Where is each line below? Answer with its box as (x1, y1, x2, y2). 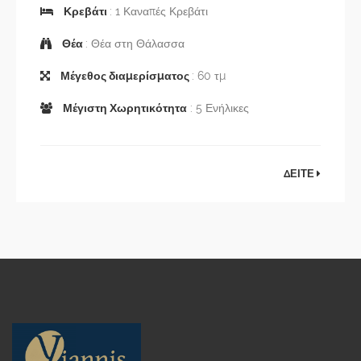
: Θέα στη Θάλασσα (85, 36, 185, 50)
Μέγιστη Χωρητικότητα (60, 101, 187, 114)
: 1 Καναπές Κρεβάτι (110, 4, 208, 18)
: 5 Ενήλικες (187, 101, 249, 114)
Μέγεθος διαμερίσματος (58, 68, 192, 82)
